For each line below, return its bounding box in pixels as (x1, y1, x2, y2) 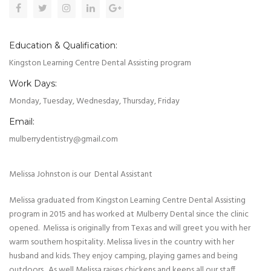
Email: (9, 116, 34, 128)
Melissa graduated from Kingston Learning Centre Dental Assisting (9, 194, 246, 208)
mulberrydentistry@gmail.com (9, 132, 118, 147)
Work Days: (9, 78, 57, 90)
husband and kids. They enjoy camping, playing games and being (9, 249, 238, 264)
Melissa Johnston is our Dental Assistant (9, 168, 152, 182)
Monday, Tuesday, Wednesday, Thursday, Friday (9, 94, 180, 109)
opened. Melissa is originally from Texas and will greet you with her (9, 221, 250, 236)
